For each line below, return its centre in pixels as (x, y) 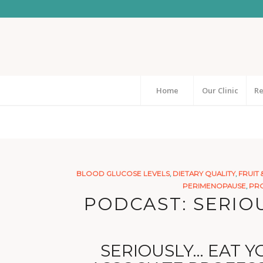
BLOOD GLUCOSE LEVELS (123, 174)
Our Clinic (220, 90)
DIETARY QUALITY (204, 174)
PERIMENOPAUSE (214, 186)
